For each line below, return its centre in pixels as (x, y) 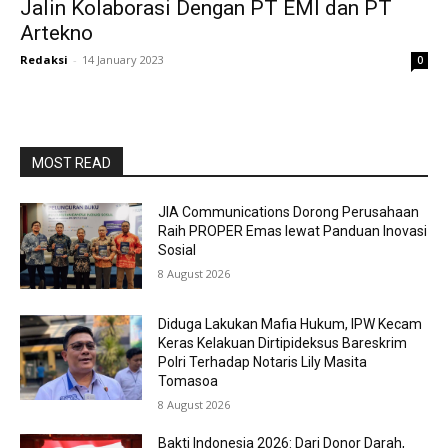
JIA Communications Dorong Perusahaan (289, 212)
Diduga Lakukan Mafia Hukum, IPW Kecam (290, 323)
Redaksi (44, 59)
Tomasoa (188, 380)
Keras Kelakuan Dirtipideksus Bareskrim (283, 342)
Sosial (177, 250)
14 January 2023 (123, 59)
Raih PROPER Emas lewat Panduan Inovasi (293, 231)
